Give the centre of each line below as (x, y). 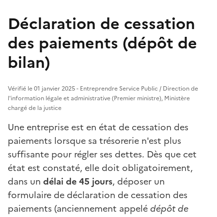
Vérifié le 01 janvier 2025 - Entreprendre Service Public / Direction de (103, 88)
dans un (25, 181)
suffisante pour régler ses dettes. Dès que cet (102, 154)
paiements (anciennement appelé (79, 208)
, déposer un (139, 181)
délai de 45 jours (78, 181)
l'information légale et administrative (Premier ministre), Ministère (99, 98)
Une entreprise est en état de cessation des (98, 127)
